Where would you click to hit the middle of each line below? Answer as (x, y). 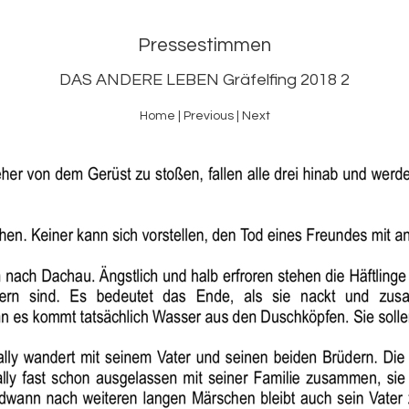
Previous (208, 116)
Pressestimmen (204, 45)
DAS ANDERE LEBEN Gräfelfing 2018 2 (204, 80)
